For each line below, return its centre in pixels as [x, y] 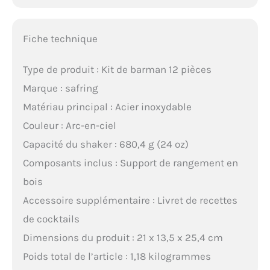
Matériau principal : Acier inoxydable [107, 106]
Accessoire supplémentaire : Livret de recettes [130, 200]
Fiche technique [60, 38]
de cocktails [51, 218]
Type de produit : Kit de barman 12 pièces [117, 69]
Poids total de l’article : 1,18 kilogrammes [117, 256]
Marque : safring [60, 88]
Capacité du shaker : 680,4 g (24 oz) [105, 144]
